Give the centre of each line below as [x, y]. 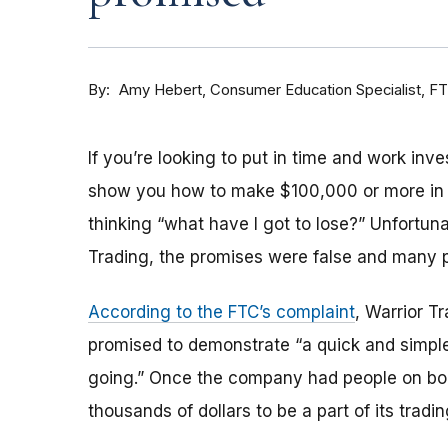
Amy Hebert [160, 90]
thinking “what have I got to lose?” [226, 224]
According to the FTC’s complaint [221, 312]
